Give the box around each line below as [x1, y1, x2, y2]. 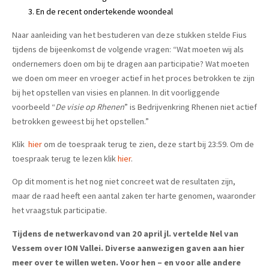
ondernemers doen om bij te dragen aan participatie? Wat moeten [12, 58, 249, 69]
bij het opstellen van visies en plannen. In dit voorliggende [12, 86, 220, 98]
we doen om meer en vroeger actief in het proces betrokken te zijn [12, 72, 255, 83]
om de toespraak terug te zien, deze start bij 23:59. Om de [42, 138, 254, 150]
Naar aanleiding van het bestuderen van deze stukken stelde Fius [12, 29, 247, 40]
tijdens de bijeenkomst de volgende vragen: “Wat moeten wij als [12, 43, 244, 55]
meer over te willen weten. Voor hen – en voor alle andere [12, 256, 241, 268]
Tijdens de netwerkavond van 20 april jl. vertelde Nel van [12, 228, 238, 239]
